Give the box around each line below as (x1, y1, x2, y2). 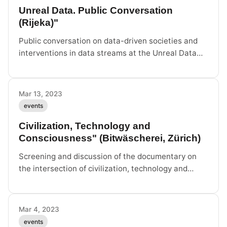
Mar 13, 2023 (19, 90, 62, 98)
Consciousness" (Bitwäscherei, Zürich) (19, 133, 201, 144)
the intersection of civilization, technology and (19, 164, 187, 174)
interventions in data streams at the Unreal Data (19, 48, 197, 58)
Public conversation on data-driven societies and (19, 36, 198, 46)
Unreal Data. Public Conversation (19, 5, 173, 16)
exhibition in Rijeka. (19, 60, 90, 70)
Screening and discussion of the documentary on (19, 152, 197, 162)
